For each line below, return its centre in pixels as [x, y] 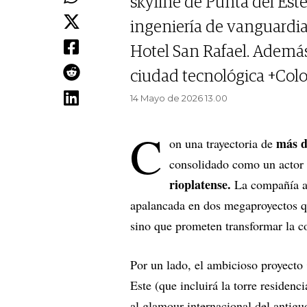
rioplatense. [202, 185]
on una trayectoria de [221, 144]
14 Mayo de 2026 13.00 [179, 98]
